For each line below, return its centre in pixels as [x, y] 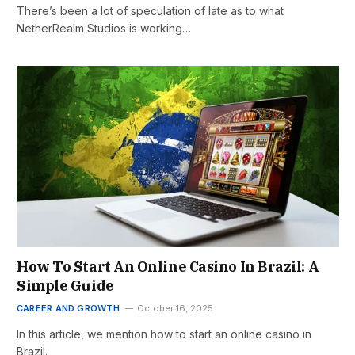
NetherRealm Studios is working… [104, 29]
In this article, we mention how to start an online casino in [164, 334]
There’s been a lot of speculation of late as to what [150, 11]
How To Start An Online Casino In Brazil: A [168, 267]
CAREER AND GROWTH [68, 309]
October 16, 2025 [175, 309]
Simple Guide [65, 286]
